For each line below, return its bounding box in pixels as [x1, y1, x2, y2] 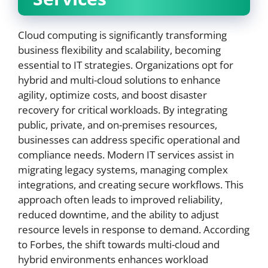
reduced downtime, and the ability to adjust [18, 208, 219, 221]
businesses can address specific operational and [18, 133, 240, 147]
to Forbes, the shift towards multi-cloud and [18, 237, 220, 251]
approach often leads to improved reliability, [18, 193, 223, 206]
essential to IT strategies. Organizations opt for [18, 58, 233, 72]
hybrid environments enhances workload [18, 252, 208, 266]
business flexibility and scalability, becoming [18, 43, 221, 57]
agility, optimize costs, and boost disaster [18, 88, 207, 102]
